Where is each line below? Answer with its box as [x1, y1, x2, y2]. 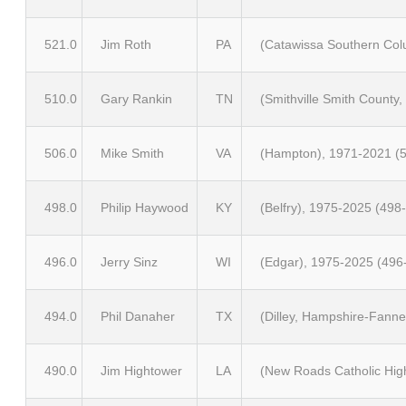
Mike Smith [101, 146, 164, 160]
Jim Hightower [101, 363, 182, 378]
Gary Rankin [101, 92, 172, 106]
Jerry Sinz [101, 255, 158, 269]
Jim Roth [101, 37, 151, 52]
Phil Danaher [101, 309, 175, 324]
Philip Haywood [101, 200, 188, 215]
